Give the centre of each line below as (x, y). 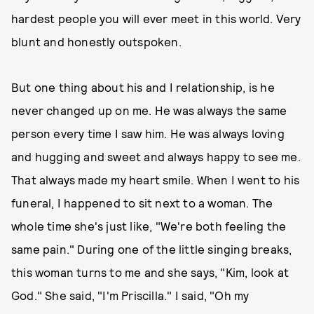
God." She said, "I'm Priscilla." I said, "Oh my (130, 295)
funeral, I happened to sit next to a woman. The (142, 203)
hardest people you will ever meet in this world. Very (156, 18)
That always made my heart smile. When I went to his (156, 179)
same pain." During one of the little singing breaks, (152, 249)
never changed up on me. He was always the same (149, 110)
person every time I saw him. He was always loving (148, 133)
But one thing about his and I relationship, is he (143, 87)
